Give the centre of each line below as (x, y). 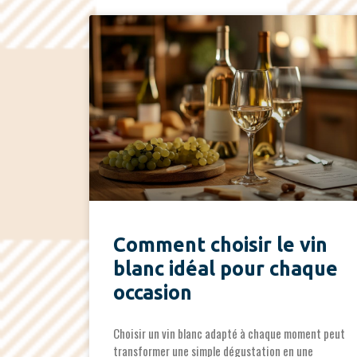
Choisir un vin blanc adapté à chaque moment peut (229, 333)
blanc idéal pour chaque (226, 269)
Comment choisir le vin (220, 245)
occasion (153, 293)
